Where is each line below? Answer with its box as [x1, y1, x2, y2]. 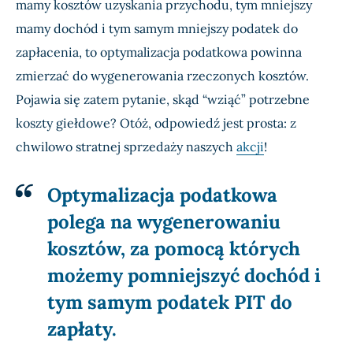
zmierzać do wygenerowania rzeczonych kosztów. [16, 68, 309, 84]
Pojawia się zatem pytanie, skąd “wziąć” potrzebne [16, 91, 310, 108]
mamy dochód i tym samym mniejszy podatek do [16, 20, 298, 37]
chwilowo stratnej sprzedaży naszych [16, 139, 236, 155]
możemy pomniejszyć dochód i [47, 263, 321, 288]
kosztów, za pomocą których [47, 236, 300, 262]
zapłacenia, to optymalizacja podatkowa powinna [16, 44, 302, 61]
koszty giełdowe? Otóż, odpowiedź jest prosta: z [16, 115, 296, 132]
